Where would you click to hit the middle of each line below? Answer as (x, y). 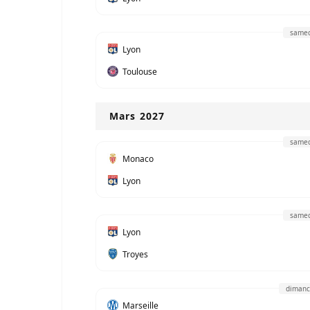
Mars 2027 (137, 116)
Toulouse (140, 71)
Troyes (135, 254)
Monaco (138, 158)
